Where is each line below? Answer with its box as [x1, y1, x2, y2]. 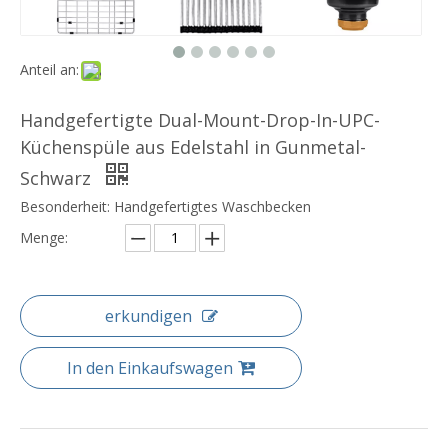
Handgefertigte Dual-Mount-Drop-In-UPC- [20, 108, 380, 133]
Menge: [20, 228, 68, 248]
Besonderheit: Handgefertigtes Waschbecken [20, 197, 311, 217]
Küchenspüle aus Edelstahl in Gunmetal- [20, 135, 366, 160]
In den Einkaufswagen [67, 357, 233, 380]
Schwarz [20, 166, 96, 191]
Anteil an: [20, 60, 79, 80]
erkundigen [104, 305, 192, 328]
